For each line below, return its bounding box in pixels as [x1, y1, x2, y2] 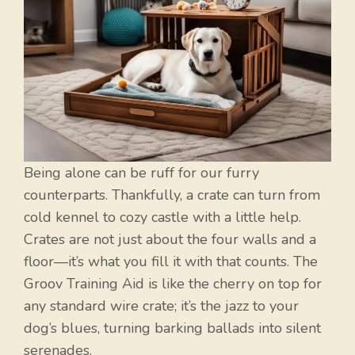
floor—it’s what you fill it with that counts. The [24, 252, 318, 272]
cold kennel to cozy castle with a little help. [24, 208, 301, 227]
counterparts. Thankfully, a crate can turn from [24, 185, 320, 205]
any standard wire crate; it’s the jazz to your [24, 296, 299, 316]
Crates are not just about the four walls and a [24, 230, 316, 250]
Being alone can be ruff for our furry [24, 163, 259, 183]
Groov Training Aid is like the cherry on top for [24, 274, 322, 294]
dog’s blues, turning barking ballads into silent [24, 319, 321, 338]
